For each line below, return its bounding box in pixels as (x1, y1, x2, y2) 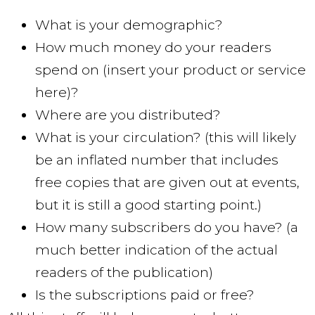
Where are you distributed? (35, 107, 221, 124)
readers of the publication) (35, 264, 213, 281)
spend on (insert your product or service (35, 62, 306, 79)
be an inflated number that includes (35, 152, 278, 169)
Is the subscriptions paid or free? (35, 287, 255, 304)
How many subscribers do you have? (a (35, 219, 298, 236)
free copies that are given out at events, (35, 174, 300, 191)
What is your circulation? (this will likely (35, 129, 296, 146)
